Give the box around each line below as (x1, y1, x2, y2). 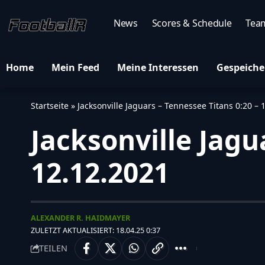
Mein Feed (51, 60, 99, 74)
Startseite (31, 100, 69, 111)
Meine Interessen (117, 60, 199, 74)
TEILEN (39, 243, 67, 254)
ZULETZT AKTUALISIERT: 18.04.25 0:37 (31, 225, 160, 235)
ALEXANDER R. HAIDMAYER (31, 212, 130, 223)
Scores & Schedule (151, 17, 232, 30)
